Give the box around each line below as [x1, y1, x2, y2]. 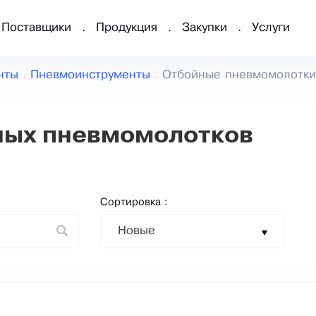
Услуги [252, 23, 290, 34]
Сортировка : [100, 197, 168, 208]
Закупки [182, 23, 227, 34]
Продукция [96, 23, 157, 34]
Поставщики [1, 23, 71, 34]
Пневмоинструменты [30, 70, 150, 81]
